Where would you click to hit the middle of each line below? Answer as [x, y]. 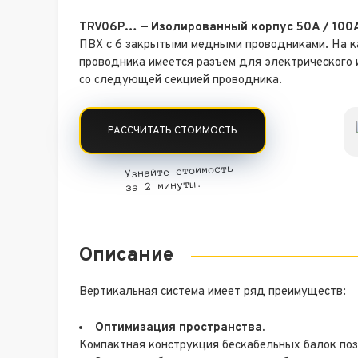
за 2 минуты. [165, 186]
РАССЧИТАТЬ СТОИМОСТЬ [173, 131]
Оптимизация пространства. [180, 328]
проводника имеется [138, 62]
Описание [126, 256]
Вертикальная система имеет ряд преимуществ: [213, 292]
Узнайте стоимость [180, 172]
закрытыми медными [185, 45]
